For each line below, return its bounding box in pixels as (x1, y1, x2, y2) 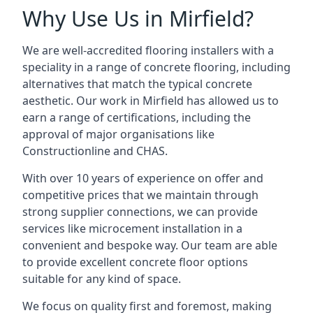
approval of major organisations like (22, 126, 214, 142)
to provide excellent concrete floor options (22, 254, 248, 270)
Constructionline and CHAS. (22, 143, 168, 159)
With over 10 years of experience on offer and (22, 170, 263, 186)
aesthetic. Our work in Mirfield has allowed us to (22, 93, 279, 108)
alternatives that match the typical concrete (22, 76, 252, 92)
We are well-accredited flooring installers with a (22, 43, 274, 58)
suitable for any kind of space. (22, 271, 181, 286)
